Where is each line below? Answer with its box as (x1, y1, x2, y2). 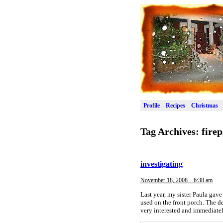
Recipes (166, 102, 185, 109)
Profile (143, 102, 160, 109)
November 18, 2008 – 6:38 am (140, 176, 213, 184)
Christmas (191, 102, 218, 109)
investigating (140, 160, 183, 169)
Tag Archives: (140, 125, 202, 137)
